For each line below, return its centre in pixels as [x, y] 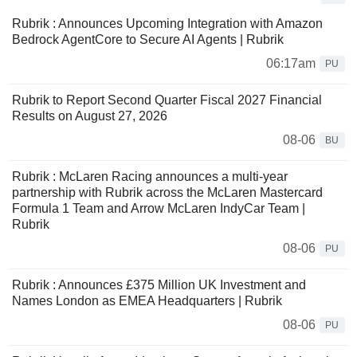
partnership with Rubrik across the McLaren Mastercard [167, 193]
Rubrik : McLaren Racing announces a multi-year [150, 177]
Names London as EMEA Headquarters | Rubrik [147, 301]
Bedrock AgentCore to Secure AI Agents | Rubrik [148, 40]
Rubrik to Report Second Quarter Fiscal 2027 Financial [167, 100]
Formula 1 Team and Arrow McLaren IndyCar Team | [159, 209]
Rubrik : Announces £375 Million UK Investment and [159, 285]
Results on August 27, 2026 [90, 116]
